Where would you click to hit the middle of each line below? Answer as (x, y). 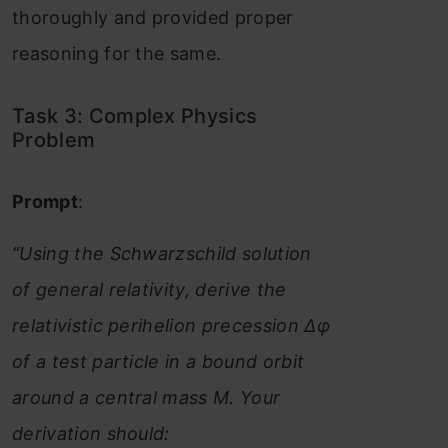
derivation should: (91, 433)
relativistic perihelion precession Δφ (171, 325)
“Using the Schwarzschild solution (162, 253)
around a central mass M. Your (146, 397)
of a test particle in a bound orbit (158, 361)
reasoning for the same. (117, 53)
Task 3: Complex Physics (135, 115)
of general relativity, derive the (149, 289)
